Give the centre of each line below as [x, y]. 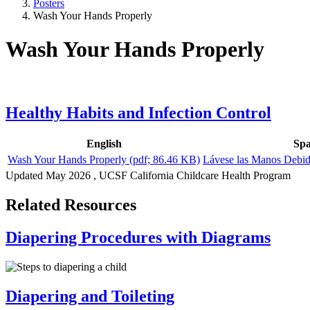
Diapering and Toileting [90, 297]
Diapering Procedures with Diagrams [138, 238]
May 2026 [68, 176]
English [104, 144]
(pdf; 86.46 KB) [165, 160]
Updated [26, 176]
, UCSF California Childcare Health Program [191, 176]
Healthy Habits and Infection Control [138, 112]
